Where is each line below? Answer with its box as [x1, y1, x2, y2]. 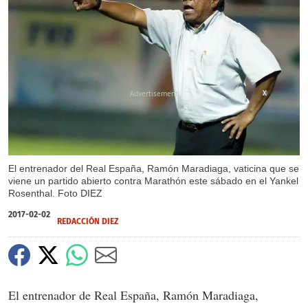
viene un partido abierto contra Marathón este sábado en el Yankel [8, 175, 298, 187]
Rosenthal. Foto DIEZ [8, 188, 102, 199]
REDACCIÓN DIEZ [57, 217, 119, 227]
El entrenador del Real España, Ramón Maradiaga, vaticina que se [8, 163, 299, 175]
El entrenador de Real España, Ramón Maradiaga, [8, 287, 258, 304]
